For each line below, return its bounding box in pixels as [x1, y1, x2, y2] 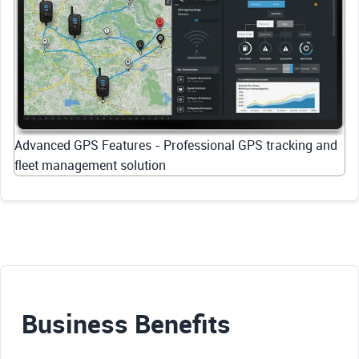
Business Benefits [22, 305, 231, 341]
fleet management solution [14, 156, 166, 175]
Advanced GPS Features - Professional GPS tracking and [14, 136, 337, 155]
